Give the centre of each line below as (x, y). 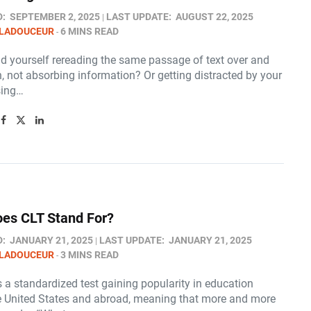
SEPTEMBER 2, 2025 (55, 17)
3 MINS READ (90, 255)
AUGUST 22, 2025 (215, 17)
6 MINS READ (90, 31)
